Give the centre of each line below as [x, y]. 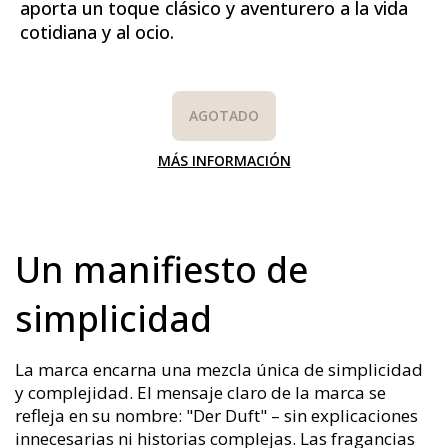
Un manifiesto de [161, 269]
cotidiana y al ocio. [97, 31]
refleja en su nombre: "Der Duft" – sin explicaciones [216, 415]
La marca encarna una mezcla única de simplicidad [219, 369]
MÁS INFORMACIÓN [224, 160]
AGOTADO [224, 116]
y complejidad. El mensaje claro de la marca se [200, 392]
